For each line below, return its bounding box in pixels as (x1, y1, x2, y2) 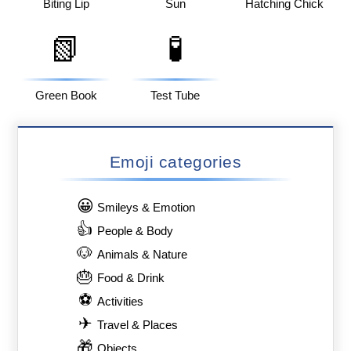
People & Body (97, 225, 174, 238)
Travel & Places (97, 319, 179, 332)
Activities (97, 295, 144, 309)
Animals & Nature (97, 248, 188, 262)
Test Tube (150, 89, 201, 102)
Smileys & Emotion (97, 201, 196, 215)
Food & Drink (97, 272, 165, 285)
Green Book (34, 89, 97, 102)
